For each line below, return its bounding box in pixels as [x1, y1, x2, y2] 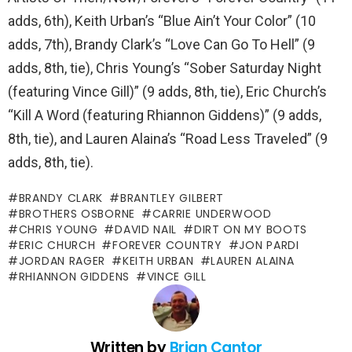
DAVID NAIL [115, 221, 178, 237]
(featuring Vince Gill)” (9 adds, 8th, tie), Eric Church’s [8, 82, 327, 100]
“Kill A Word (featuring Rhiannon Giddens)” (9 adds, [8, 106, 321, 123]
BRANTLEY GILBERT [119, 189, 225, 206]
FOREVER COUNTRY [112, 236, 222, 253]
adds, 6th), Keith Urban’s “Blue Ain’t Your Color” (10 [8, 12, 316, 29]
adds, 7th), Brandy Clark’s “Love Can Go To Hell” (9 [8, 35, 315, 53]
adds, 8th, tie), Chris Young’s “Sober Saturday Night [8, 59, 321, 76]
